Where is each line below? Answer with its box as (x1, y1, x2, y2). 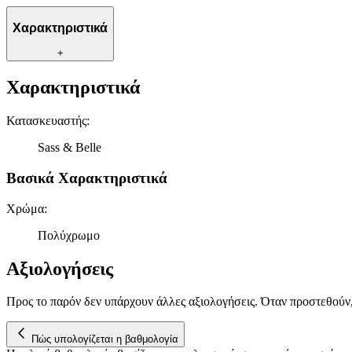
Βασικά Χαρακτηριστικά (6, 169, 167, 186)
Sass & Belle (38, 141, 101, 155)
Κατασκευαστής (6, 114, 86, 128)
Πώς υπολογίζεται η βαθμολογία (31, 333, 178, 346)
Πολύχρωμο (38, 228, 100, 242)
